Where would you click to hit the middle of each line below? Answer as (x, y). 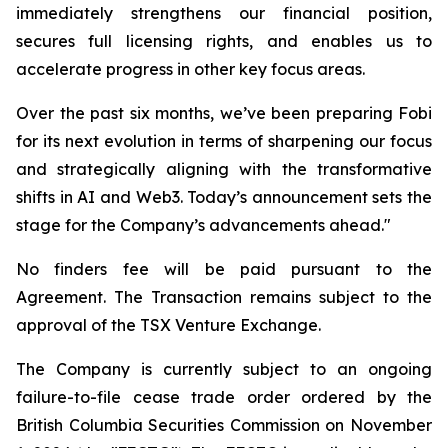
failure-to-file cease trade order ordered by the (224, 397)
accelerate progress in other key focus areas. (190, 69)
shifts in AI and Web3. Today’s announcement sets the (224, 197)
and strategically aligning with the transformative (224, 169)
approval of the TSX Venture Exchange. (168, 325)
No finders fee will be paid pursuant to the (224, 269)
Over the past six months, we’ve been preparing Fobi (224, 113)
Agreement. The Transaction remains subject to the (224, 297)
